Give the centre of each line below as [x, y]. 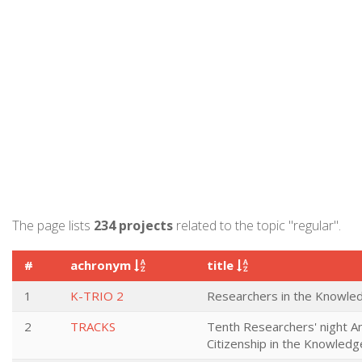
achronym [102, 265]
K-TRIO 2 [97, 296]
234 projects [133, 225]
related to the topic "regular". [257, 225]
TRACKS [93, 326]
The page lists [53, 225]
